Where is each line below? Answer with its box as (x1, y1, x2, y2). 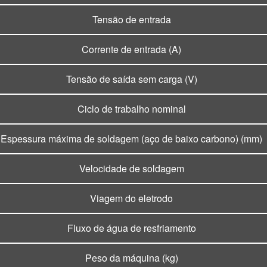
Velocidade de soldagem (79, 162, 184, 176)
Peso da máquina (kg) (85, 251, 178, 265)
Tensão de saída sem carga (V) (66, 72, 197, 86)
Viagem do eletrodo (90, 191, 173, 206)
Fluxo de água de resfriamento (67, 221, 196, 235)
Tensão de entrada (92, 13, 171, 27)
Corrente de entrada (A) (82, 42, 181, 57)
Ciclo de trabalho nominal (77, 102, 186, 116)
